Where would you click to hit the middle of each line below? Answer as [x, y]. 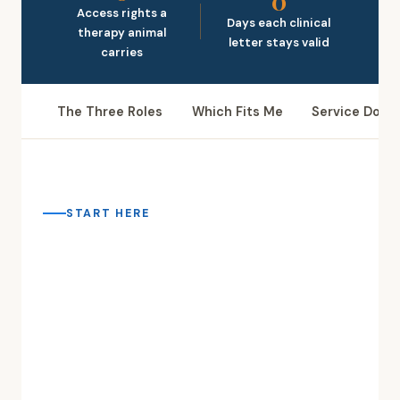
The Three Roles [110, 111]
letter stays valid [279, 42]
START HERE [108, 213]
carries [121, 52]
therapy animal [121, 33]
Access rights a [121, 13]
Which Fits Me [237, 111]
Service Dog [350, 111]
